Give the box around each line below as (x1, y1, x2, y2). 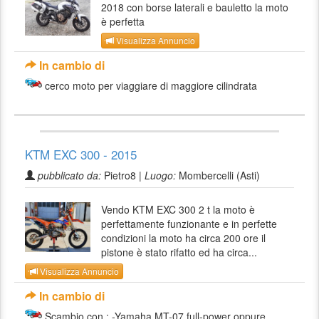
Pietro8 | (101, 167, 145, 182)
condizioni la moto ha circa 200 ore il (101, 230, 266, 245)
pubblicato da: (38, 167, 101, 182)
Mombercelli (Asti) (176, 167, 260, 182)
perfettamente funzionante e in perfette (101, 216, 278, 231)
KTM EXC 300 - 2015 (25, 145, 137, 163)
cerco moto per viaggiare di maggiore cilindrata (45, 78, 257, 93)
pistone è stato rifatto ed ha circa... (101, 244, 258, 259)
